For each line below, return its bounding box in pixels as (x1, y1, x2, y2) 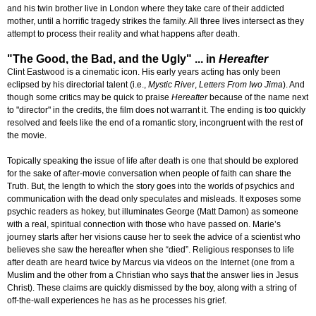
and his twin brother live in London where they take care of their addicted (7, 4, 284, 14)
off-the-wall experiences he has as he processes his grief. (7, 296, 226, 306)
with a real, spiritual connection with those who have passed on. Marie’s (7, 219, 281, 230)
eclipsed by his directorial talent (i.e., (7, 80, 148, 90)
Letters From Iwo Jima (199, 80, 283, 90)
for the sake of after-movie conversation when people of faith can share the (7, 169, 291, 179)
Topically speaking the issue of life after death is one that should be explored (7, 156, 298, 166)
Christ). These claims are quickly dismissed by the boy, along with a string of (7, 283, 296, 293)
